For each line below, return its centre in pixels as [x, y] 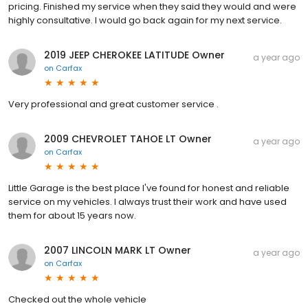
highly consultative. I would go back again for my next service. [145, 20]
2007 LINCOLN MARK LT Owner [118, 250]
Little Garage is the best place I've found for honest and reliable [149, 188]
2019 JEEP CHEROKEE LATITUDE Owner [134, 55]
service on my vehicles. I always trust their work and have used [147, 201]
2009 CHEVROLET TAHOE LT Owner [128, 139]
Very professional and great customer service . [113, 104]
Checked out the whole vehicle [77, 299]
